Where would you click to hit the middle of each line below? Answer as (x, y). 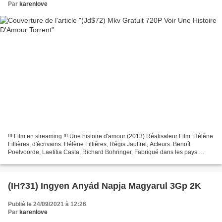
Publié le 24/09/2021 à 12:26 (47, 204)
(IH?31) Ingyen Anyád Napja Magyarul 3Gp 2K (105, 186)
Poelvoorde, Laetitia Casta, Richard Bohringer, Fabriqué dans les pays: (103, 152)
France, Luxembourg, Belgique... (52, 160)
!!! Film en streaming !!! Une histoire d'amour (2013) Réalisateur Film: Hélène (111, 137)
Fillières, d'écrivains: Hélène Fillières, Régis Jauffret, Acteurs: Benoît (99, 144)
